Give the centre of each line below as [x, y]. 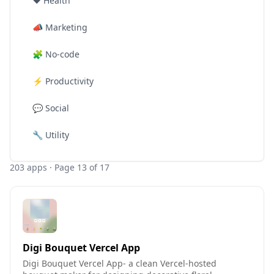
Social [57, 108]
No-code [62, 54]
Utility [57, 135]
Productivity [69, 81]
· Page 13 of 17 [78, 167]
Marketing [66, 27]
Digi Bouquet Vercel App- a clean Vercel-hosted [120, 263]
